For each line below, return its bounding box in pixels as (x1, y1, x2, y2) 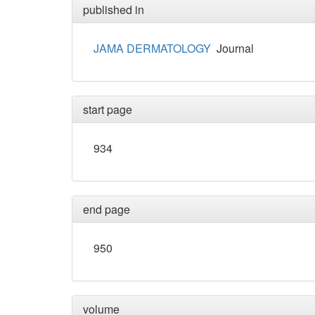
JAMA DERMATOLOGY (94, 40, 211, 57)
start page (83, 101, 132, 118)
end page (83, 201, 130, 218)
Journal (211, 40, 254, 57)
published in (83, 1, 144, 18)
